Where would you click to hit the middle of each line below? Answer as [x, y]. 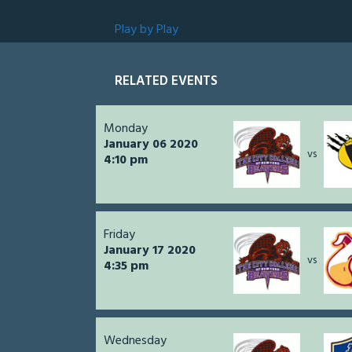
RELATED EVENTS [166, 82]
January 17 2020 [150, 251]
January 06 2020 [151, 145]
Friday [119, 235]
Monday [126, 129]
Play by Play [147, 30]
